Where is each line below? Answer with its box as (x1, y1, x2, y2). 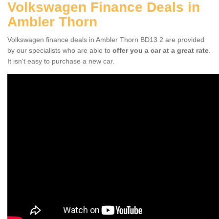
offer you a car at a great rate (112, 46, 209, 54)
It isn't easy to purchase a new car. (7, 57, 114, 65)
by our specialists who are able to (7, 46, 112, 54)
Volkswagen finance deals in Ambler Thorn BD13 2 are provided (7, 35, 204, 44)
